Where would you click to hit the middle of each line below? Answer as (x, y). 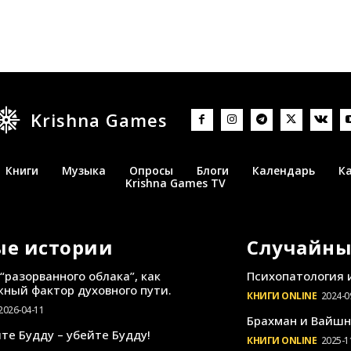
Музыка (83, 170)
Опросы (151, 170)
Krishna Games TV (175, 183)
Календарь (283, 170)
